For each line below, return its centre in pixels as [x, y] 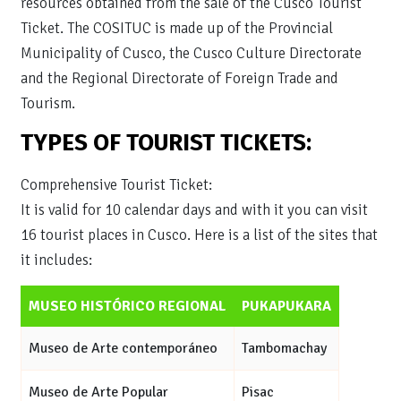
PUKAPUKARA [286, 306]
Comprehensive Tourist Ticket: [116, 185]
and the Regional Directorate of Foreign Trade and [179, 78]
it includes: [56, 260]
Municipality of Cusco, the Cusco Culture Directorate [191, 53]
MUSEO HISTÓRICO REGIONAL [128, 306]
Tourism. [48, 103]
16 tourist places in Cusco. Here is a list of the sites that [199, 235]
